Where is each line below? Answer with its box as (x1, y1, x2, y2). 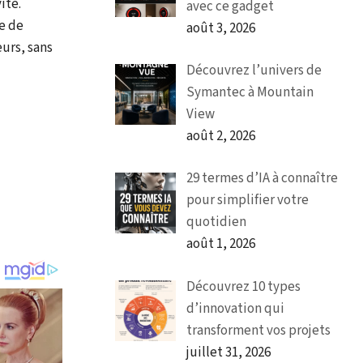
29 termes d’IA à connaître (186, 169, 338, 189)
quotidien (186, 212, 246, 233)
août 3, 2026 (186, 18, 255, 38)
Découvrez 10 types (186, 276, 301, 297)
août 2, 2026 (186, 126, 255, 146)
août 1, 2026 (186, 234, 255, 254)
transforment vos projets (186, 320, 331, 340)
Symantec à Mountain (186, 83, 314, 102)
